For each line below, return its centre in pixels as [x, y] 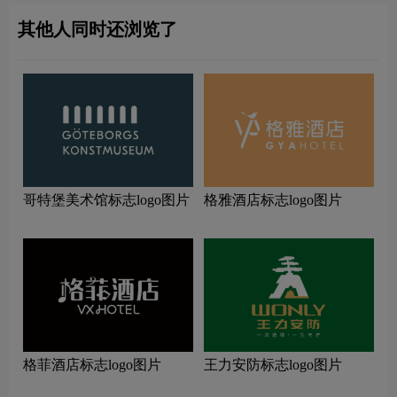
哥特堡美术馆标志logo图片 [106, 200]
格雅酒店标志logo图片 [273, 200]
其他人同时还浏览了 [97, 30]
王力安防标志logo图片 [273, 365]
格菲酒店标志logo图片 [92, 365]
